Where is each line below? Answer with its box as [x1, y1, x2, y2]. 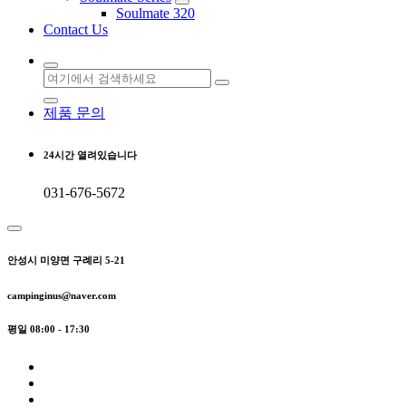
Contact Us [43, 21, 108, 37]
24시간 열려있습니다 [43, 149, 137, 160]
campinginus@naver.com [7, 289, 116, 301]
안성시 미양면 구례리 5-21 [7, 254, 125, 266]
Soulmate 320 [116, 5, 195, 21]
